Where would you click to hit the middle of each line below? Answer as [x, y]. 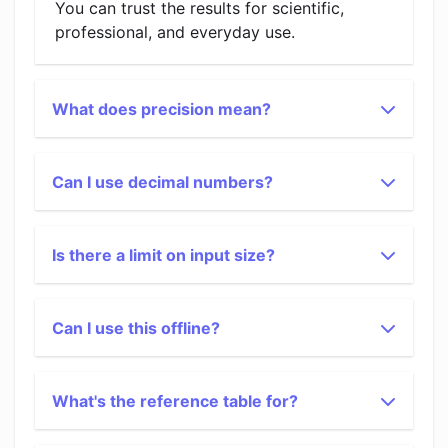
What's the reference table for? [175, 401]
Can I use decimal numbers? [162, 182]
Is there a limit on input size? [163, 255]
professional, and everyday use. [175, 32]
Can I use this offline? [136, 328]
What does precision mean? [161, 109]
